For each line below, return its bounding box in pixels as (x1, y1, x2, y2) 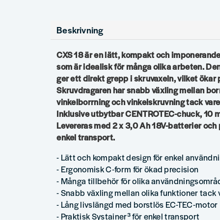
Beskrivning (56, 23, 104, 36)
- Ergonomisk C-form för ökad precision (56, 163, 199, 175)
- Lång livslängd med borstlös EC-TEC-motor (56, 198, 218, 211)
